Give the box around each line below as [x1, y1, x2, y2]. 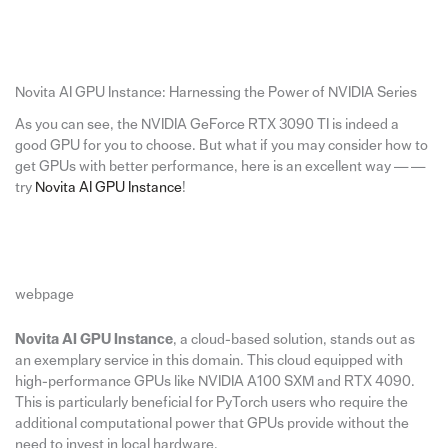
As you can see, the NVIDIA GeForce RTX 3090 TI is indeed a [14, 116, 399, 132]
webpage [14, 287, 74, 303]
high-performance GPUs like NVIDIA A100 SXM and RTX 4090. [14, 373, 415, 389]
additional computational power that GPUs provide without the [14, 415, 409, 431]
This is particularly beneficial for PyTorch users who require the [14, 394, 408, 410]
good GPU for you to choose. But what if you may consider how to [14, 137, 428, 153]
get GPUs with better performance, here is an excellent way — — [14, 158, 425, 174]
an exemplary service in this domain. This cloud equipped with [14, 352, 403, 368]
